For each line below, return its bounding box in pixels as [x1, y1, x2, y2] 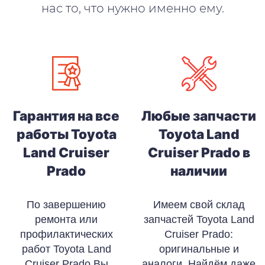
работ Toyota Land [21, 243, 111, 255]
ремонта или [35, 213, 98, 225]
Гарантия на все [13, 107, 119, 124]
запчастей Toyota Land [143, 213, 254, 225]
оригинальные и [159, 243, 239, 255]
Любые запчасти [141, 107, 256, 124]
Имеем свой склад [153, 198, 245, 211]
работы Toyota [16, 125, 117, 142]
